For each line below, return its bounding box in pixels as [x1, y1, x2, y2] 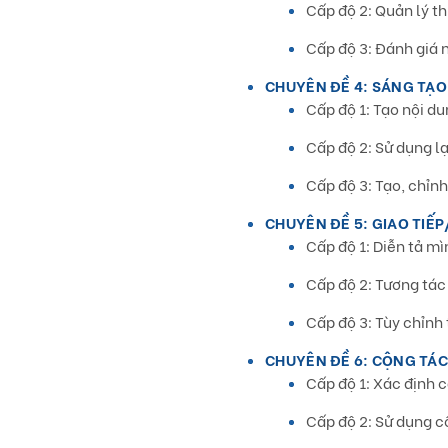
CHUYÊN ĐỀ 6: [265, 348, 369, 370]
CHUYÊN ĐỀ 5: [265, 211, 369, 233]
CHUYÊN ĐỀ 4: [265, 74, 369, 96]
